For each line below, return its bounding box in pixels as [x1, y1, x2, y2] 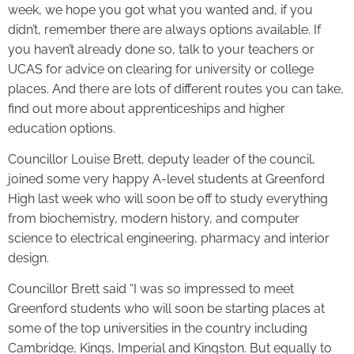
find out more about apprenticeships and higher [8, 100, 285, 116]
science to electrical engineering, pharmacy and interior [8, 231, 330, 246]
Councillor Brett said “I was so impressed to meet [8, 281, 294, 297]
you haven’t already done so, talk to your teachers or [8, 41, 314, 57]
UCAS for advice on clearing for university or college [8, 61, 314, 77]
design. [8, 250, 52, 265]
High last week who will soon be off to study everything [8, 191, 328, 206]
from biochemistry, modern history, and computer [8, 211, 299, 226]
